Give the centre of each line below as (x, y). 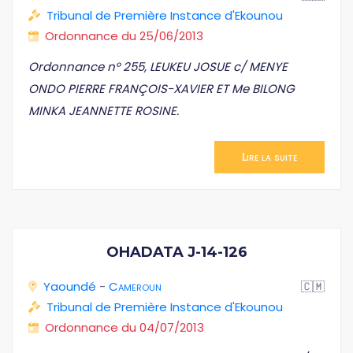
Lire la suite (269, 157)
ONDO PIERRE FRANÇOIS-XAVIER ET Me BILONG (162, 89)
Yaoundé (70, 286)
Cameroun (135, 286)
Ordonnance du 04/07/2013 (124, 327)
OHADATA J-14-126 (176, 252)
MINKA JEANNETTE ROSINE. (104, 111)
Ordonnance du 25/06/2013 (124, 36)
